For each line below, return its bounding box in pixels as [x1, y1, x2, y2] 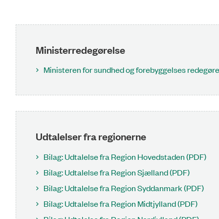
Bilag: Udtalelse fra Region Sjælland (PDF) [44, 166, 190, 177]
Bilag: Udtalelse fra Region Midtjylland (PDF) [44, 197, 197, 209]
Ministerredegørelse [36, 43, 125, 57]
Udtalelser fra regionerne [36, 129, 146, 143]
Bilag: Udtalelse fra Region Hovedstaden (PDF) [44, 151, 206, 162]
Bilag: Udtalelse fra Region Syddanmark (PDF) [44, 182, 204, 193]
